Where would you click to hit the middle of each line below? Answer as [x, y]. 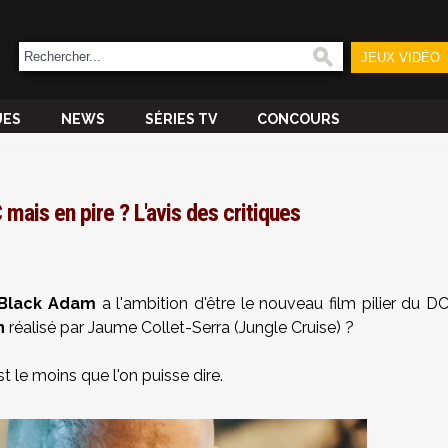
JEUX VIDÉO [400, 57]
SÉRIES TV [181, 119]
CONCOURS [298, 119]
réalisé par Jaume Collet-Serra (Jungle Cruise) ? [179, 327]
